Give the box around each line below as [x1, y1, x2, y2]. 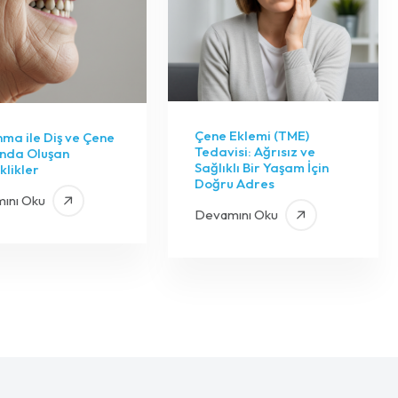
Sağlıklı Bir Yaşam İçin [194, 159, 329, 177]
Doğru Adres [194, 175, 275, 193]
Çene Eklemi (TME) [194, 127, 309, 145]
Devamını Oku [194, 206, 281, 224]
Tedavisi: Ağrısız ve [194, 143, 315, 161]
